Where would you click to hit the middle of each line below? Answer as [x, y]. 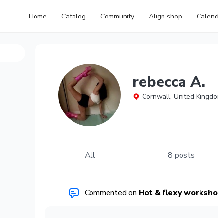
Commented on [112, 193]
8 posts [181, 155]
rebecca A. [169, 82]
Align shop [165, 16]
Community [117, 16]
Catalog [73, 16]
